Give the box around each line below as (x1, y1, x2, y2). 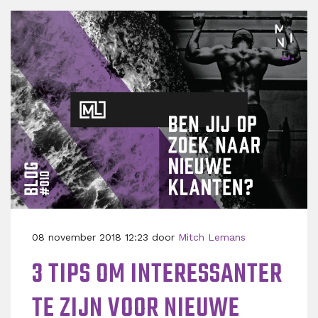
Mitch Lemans (178, 231, 246, 243)
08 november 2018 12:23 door (32, 231, 178, 243)
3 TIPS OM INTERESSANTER (32, 254, 283, 295)
